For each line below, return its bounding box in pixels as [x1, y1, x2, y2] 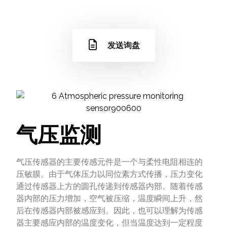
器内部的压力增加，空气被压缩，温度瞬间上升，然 [16, 194, 203, 204]
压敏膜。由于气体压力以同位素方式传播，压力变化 [16, 169, 203, 179]
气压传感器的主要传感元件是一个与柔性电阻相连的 [16, 157, 203, 167]
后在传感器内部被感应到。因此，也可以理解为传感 [16, 206, 203, 216]
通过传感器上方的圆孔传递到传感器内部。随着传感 [16, 181, 203, 192]
